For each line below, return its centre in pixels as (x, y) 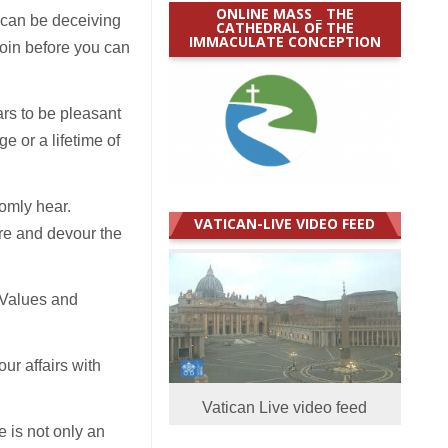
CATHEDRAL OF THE (284, 27)
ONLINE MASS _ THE (284, 13)
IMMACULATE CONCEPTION (284, 41)
